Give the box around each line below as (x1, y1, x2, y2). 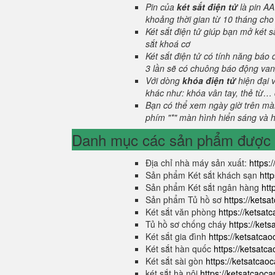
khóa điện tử (182, 74, 236, 87)
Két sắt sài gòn (145, 255, 206, 267)
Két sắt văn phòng (145, 206, 219, 218)
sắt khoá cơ (145, 37, 193, 50)
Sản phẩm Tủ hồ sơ (145, 193, 224, 206)
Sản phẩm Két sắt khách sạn (145, 169, 260, 181)
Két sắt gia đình (145, 230, 209, 242)
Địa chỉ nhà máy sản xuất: (145, 157, 249, 169)
